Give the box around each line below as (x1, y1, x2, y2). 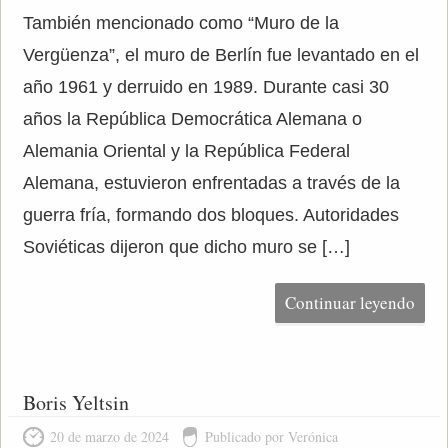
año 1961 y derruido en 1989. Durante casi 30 (22, 77, 389, 97)
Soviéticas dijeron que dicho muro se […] (22, 237, 350, 257)
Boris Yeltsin (22, 389, 129, 416)
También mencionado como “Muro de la (22, 13, 339, 33)
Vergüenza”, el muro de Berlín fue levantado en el (22, 45, 419, 65)
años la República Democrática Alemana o (22, 109, 362, 129)
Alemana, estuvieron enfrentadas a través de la (22, 173, 400, 193)
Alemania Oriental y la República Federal (22, 141, 350, 161)
